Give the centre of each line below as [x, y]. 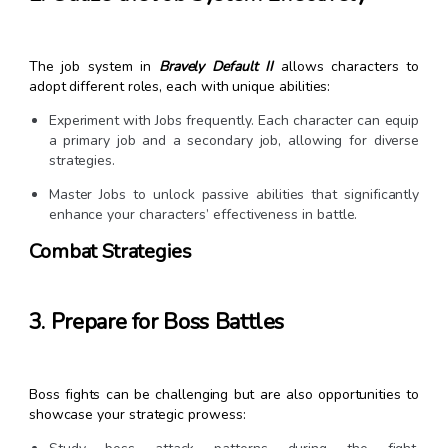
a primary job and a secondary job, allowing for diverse [234, 141]
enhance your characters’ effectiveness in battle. [203, 215]
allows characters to [346, 67]
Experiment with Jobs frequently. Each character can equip [234, 121]
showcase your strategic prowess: [137, 415]
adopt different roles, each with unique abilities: [179, 87]
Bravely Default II [216, 67]
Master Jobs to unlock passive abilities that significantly [234, 195]
